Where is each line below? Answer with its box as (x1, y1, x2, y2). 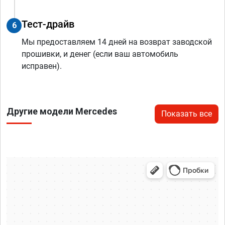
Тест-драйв (22, 18, 74, 31)
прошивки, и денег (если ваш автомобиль (22, 49, 178, 59)
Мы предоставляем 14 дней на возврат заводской (22, 37, 212, 47)
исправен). (22, 61, 62, 71)
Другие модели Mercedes (7, 106, 117, 117)
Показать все (161, 109, 212, 119)
